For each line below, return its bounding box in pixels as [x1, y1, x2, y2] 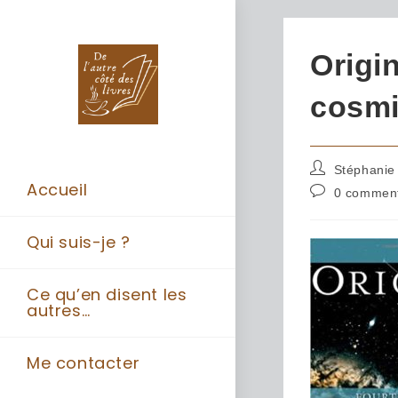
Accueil [27, 179, 88, 201]
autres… [27, 299, 91, 322]
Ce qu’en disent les [27, 283, 187, 306]
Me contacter [27, 352, 140, 374]
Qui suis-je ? [27, 231, 131, 253]
